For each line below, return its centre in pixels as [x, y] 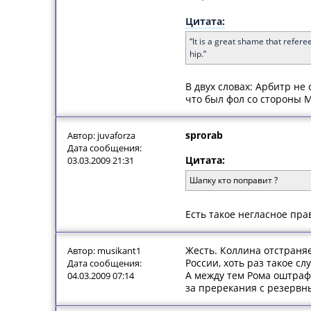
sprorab [204, 135]
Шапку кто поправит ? [234, 180]
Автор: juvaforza [101, 135]
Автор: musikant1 [104, 251]
